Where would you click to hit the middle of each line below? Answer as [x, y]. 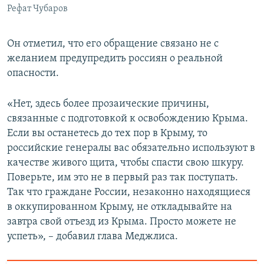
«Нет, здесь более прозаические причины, [108, 104]
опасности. [33, 73]
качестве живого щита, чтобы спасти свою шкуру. [126, 163]
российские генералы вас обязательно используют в [131, 148]
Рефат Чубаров [37, 9]
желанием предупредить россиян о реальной [115, 58]
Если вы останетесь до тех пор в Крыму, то [107, 133]
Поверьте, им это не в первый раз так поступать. [123, 177]
